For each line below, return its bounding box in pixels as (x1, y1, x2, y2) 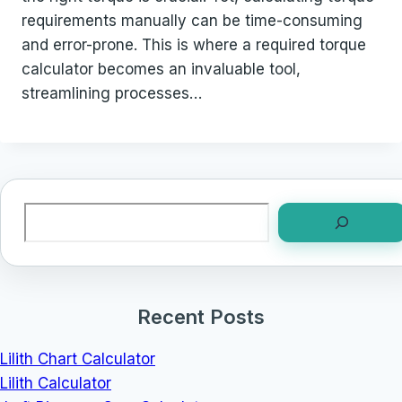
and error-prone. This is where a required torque (22, 35, 366, 54)
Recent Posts (137, 304, 265, 328)
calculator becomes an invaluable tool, (22, 59, 301, 78)
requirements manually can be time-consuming (22, 11, 363, 30)
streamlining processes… (22, 83, 202, 102)
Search (23, 204, 74, 223)
